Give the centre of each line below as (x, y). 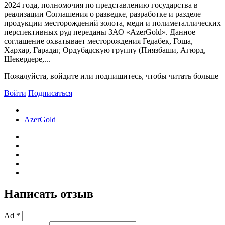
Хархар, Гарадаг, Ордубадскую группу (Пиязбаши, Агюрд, (105, 50)
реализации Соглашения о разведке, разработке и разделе (102, 14)
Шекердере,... (27, 59)
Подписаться (50, 93)
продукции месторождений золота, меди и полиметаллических (113, 23)
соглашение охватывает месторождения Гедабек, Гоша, (98, 41)
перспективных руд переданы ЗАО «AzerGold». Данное (100, 32)
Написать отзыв (49, 194)
